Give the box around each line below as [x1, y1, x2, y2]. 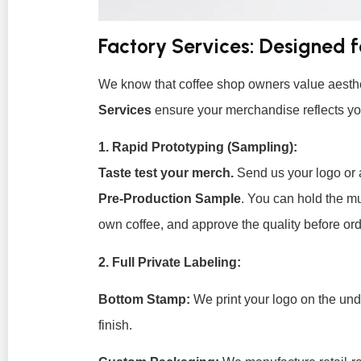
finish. [98, 317, 132, 332]
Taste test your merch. [98, 166, 234, 180]
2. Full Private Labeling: [98, 255, 241, 269]
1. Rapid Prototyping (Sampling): [98, 140, 297, 155]
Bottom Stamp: [98, 292, 190, 306]
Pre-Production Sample [98, 192, 241, 206]
